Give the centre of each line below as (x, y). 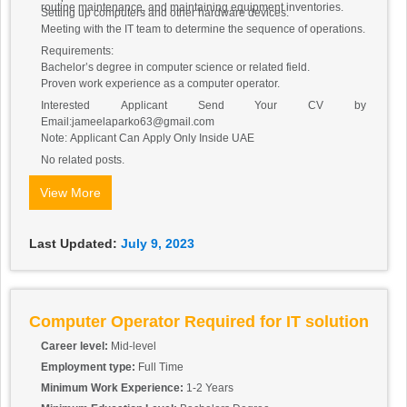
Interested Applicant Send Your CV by (203, 106)
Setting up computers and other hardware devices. (165, 13)
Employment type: (89, 367)
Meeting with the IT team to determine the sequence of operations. (203, 30)
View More (70, 193)
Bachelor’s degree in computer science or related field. (175, 68)
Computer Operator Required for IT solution (199, 322)
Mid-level (134, 347)
